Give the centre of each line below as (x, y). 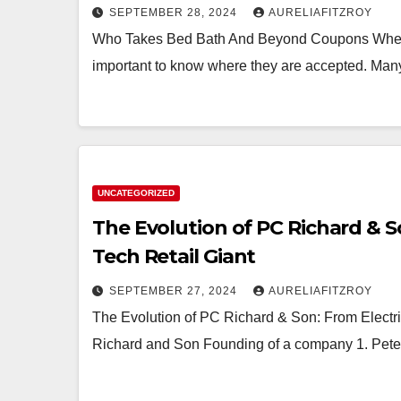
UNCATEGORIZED (136, 193)
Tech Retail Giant (174, 256)
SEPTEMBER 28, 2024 (175, 13)
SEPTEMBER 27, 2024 (175, 291)
